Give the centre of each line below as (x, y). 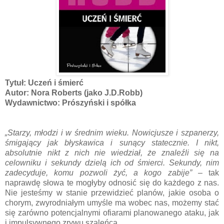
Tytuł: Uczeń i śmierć (44, 82)
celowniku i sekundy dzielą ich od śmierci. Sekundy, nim (112, 162)
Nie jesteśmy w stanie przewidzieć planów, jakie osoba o (112, 192)
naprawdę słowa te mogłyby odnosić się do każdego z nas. (112, 182)
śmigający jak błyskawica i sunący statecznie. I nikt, (112, 142)
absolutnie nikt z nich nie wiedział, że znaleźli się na (112, 152)
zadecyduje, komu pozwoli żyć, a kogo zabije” (98, 172)
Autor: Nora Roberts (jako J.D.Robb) (74, 92)
